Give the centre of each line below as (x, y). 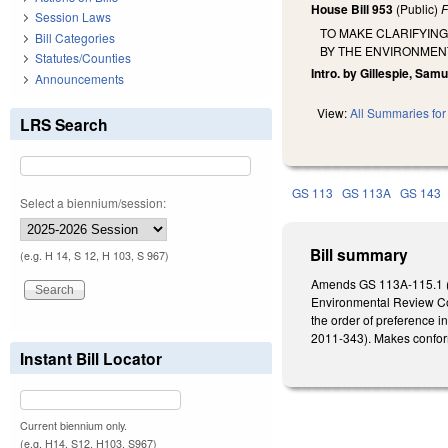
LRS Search (64, 124)
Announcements (79, 78)
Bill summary (359, 255)
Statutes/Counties (83, 58)
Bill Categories (75, 37)
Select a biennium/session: (93, 202)
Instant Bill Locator (91, 358)
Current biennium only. (73, 425)
